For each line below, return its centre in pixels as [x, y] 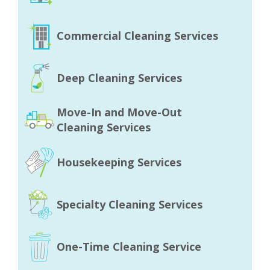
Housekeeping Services [119, 162]
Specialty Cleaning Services [130, 204]
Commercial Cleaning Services [137, 35]
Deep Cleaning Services [119, 77]
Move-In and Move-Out [119, 112]
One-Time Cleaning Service [129, 246]
